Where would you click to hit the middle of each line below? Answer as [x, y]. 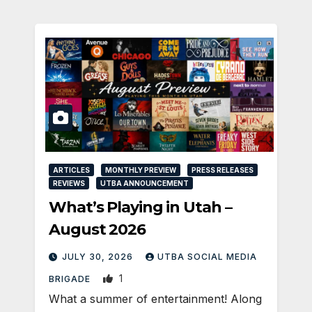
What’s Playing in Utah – [140, 207]
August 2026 [97, 229]
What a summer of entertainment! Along [155, 298]
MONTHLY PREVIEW [141, 170]
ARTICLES [71, 170]
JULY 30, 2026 [99, 256]
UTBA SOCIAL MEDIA [207, 256]
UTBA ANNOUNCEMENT [145, 183]
